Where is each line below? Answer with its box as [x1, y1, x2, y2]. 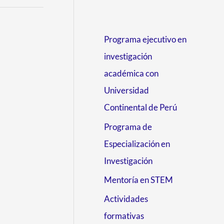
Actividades [104, 193, 148, 204]
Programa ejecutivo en [104, 34, 186, 45]
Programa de [104, 121, 152, 132]
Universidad [104, 85, 149, 96]
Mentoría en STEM [104, 174, 173, 185]
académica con [104, 68, 158, 79]
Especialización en [104, 138, 170, 149]
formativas [104, 210, 144, 221]
